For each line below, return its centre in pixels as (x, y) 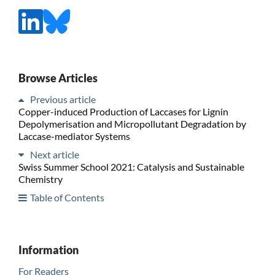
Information (48, 250)
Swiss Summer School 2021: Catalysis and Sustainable (131, 166)
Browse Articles (58, 78)
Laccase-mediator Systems (74, 136)
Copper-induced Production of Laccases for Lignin (123, 111)
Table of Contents (67, 197)
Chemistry (40, 179)
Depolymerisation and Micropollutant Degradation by (132, 123)
